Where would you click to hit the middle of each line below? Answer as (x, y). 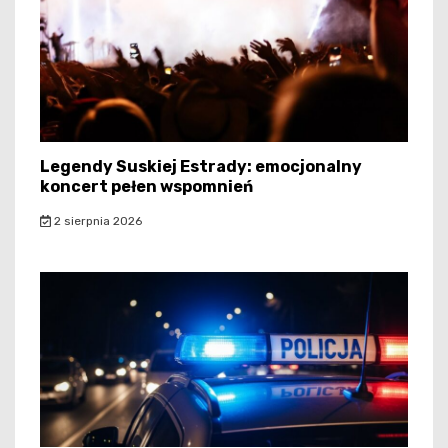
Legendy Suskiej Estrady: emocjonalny (201, 167)
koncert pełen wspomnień (146, 187)
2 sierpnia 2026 (96, 221)
